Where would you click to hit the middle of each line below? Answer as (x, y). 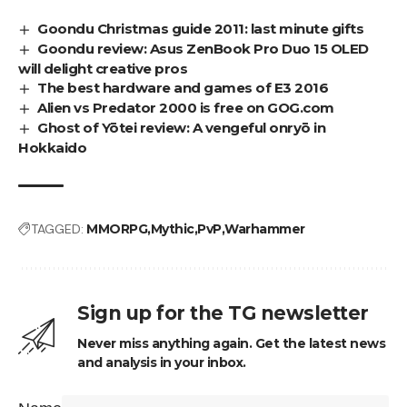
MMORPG (117, 228)
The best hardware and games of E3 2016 (183, 87)
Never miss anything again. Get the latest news (231, 343)
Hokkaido (52, 147)
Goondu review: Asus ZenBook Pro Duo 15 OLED (203, 48)
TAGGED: (57, 228)
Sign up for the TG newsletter (223, 313)
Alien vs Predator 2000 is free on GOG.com (186, 107)
